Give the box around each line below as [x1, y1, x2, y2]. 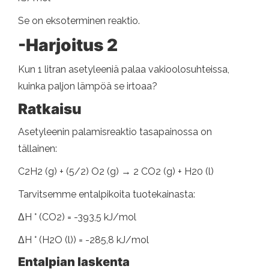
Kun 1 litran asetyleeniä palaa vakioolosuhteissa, [18, 63, 229, 75]
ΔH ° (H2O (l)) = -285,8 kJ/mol [18, 234, 149, 246]
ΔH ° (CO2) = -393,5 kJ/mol [18, 211, 136, 223]
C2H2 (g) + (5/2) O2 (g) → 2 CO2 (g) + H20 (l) [18, 165, 214, 177]
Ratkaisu [18, 100, 82, 118]
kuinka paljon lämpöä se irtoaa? [18, 80, 157, 92]
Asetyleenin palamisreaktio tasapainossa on [18, 125, 212, 138]
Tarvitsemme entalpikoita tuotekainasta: [18, 188, 195, 200]
